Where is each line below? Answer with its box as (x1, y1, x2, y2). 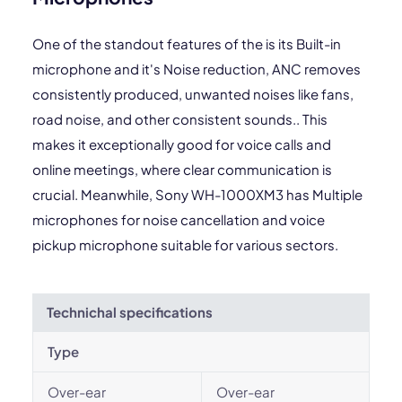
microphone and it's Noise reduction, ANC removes (32, 60, 361, 77)
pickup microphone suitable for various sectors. (32, 236, 338, 253)
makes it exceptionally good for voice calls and (32, 135, 331, 153)
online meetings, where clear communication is (32, 161, 332, 178)
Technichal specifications (47, 303, 213, 320)
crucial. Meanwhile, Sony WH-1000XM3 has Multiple (32, 186, 363, 203)
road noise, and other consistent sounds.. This (32, 110, 328, 127)
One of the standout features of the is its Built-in (32, 35, 341, 52)
